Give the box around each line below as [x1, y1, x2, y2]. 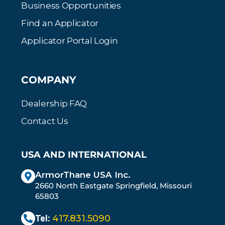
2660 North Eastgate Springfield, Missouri [35, 180, 192, 190]
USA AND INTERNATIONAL [21, 149, 147, 160]
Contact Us [21, 116, 68, 126]
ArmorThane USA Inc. [35, 169, 131, 180]
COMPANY [21, 73, 77, 86]
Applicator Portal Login [21, 35, 118, 46]
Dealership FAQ [21, 98, 87, 108]
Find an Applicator [21, 18, 98, 28]
